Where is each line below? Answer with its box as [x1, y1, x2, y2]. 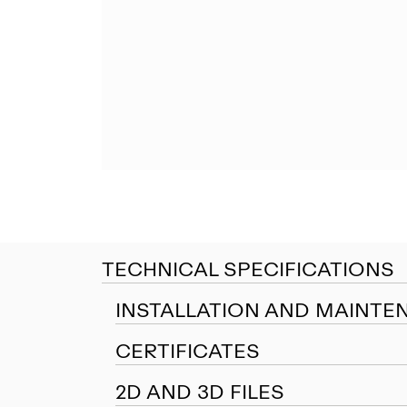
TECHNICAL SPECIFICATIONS [102, 257, 394, 283]
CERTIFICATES [115, 339, 260, 364]
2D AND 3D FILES [115, 380, 284, 405]
